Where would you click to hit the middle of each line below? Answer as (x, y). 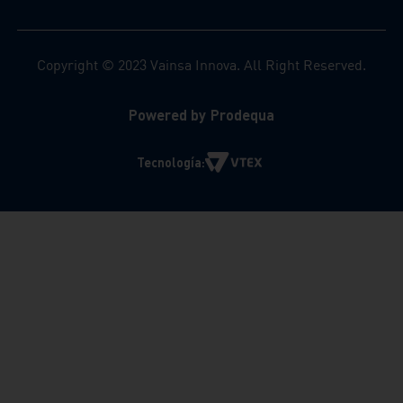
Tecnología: (171, 162)
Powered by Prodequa (201, 115)
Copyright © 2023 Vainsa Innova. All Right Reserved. (201, 65)
